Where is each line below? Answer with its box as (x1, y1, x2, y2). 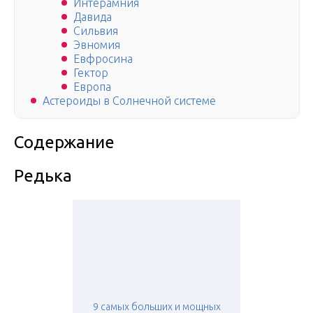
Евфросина (73, 52, 133, 66)
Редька (14, 166, 72, 186)
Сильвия (73, 24, 118, 38)
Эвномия (73, 38, 120, 52)
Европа (73, 80, 111, 94)
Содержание (14, 133, 115, 152)
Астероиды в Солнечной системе (43, 94, 216, 108)
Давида (73, 10, 112, 24)
